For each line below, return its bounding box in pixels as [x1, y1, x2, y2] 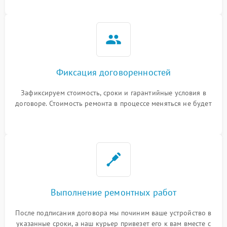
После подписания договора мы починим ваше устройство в [15, 208, 212, 217]
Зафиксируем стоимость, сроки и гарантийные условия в [21, 88, 206, 97]
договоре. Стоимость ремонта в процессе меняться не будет [15, 99, 212, 108]
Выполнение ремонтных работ [50, 186, 177, 198]
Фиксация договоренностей [56, 66, 171, 78]
